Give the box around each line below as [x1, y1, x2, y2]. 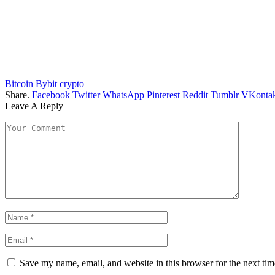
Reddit [182, 89, 208, 100]
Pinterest [147, 89, 180, 100]
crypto [60, 78, 84, 89]
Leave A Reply [5, 100, 63, 111]
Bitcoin [5, 78, 33, 89]
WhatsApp [103, 89, 144, 100]
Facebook [32, 89, 70, 100]
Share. [5, 89, 29, 100]
